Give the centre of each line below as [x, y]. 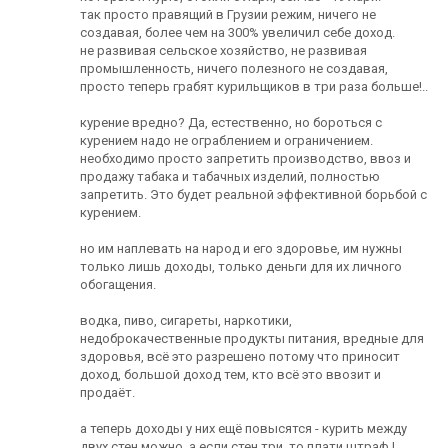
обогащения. [118, 284]
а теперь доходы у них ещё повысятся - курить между [243, 428]
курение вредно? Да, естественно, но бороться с [231, 122]
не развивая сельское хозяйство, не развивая [223, 50]
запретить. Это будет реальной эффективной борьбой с [253, 194]
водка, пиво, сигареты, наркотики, [186, 320]
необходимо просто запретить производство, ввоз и [245, 158]
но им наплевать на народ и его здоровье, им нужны [241, 248]
